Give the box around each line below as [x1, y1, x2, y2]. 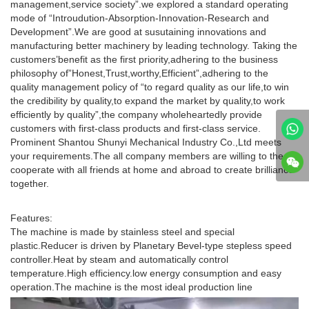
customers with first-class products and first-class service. [10, 123, 261, 134]
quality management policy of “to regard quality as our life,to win [10, 81, 289, 93]
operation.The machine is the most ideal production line [10, 281, 252, 293]
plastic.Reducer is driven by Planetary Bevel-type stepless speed [10, 240, 292, 252]
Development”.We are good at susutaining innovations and [10, 26, 266, 38]
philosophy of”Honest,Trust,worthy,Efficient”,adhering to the [10, 68, 268, 79]
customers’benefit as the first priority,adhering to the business [10, 54, 278, 66]
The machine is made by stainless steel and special [10, 226, 235, 238]
